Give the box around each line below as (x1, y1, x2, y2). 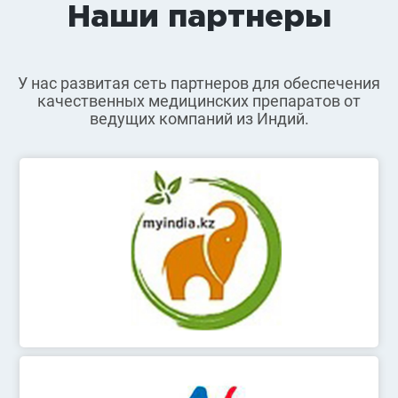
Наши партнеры (67, 4, 331, 32)
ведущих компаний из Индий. (89, 109, 309, 128)
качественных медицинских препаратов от (37, 92, 361, 110)
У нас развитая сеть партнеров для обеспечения (18, 74, 380, 92)
